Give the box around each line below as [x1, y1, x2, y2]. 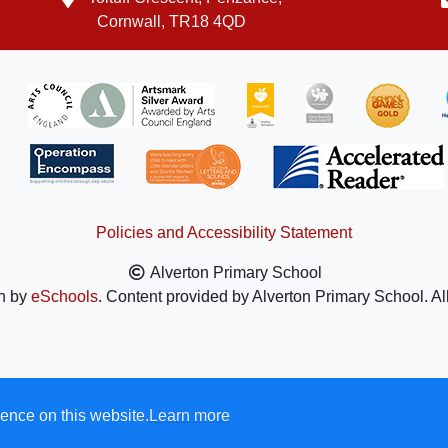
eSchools [31, 288, 98, 306]
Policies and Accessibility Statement [96, 224, 352, 242]
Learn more [149, 407, 230, 424]
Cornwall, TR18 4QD [96, 13, 246, 31]
